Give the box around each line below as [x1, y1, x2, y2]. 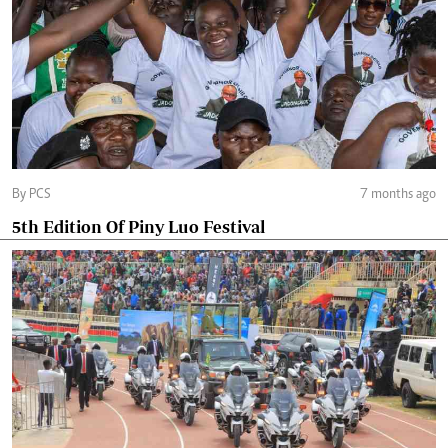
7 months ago [360, 188, 436, 202]
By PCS [29, 188, 51, 202]
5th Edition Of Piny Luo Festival [12, 217, 265, 236]
